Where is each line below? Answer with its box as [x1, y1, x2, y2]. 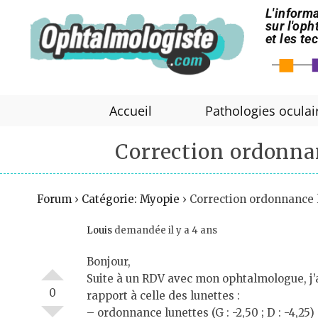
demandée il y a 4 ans [112, 224, 217, 236]
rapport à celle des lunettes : [87, 289, 240, 302]
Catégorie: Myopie [82, 192, 180, 206]
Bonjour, [87, 255, 131, 268]
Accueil [109, 102, 152, 119]
